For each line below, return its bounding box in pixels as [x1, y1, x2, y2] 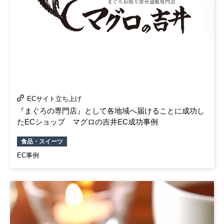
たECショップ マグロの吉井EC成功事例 [17, 117, 158, 126]
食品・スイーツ [21, 137, 63, 145]
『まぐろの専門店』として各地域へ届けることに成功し [17, 106, 204, 115]
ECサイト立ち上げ [27, 94, 81, 102]
